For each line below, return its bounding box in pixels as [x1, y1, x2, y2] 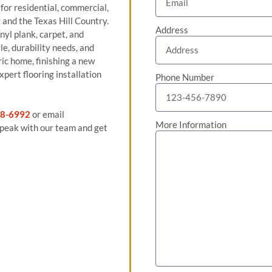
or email [30, 109, 64, 120]
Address [155, 24, 188, 35]
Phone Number [155, 72, 214, 83]
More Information [155, 119, 226, 130]
